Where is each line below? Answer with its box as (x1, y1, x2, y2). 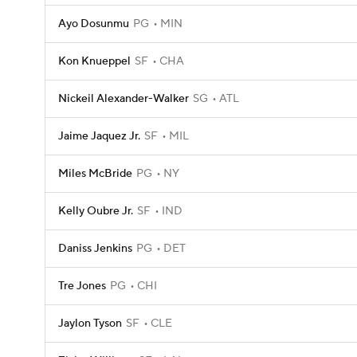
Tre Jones (58, 279, 106, 293)
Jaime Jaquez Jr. (58, 129, 140, 143)
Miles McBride (58, 167, 132, 181)
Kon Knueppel (58, 54, 131, 69)
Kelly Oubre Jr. (58, 204, 133, 218)
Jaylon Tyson (58, 316, 122, 331)
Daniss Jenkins (58, 241, 132, 256)
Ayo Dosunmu (58, 17, 129, 31)
